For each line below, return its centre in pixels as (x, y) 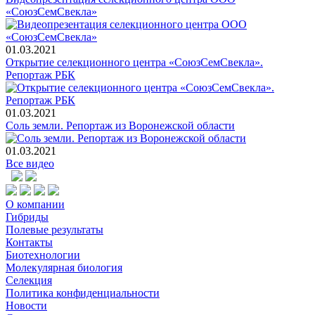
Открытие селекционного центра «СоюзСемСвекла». (134, 62)
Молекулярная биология (64, 267)
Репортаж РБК (40, 75)
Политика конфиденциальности (83, 292)
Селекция (29, 280)
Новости (26, 305)
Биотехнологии (43, 255)
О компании (35, 204)
